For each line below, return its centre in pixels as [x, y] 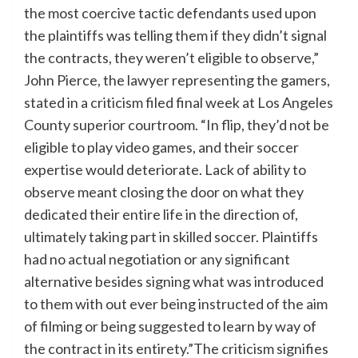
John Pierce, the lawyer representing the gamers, [177, 80]
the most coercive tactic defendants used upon [170, 13]
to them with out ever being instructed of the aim [176, 304]
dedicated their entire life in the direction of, [161, 215]
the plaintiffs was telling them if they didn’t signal [175, 36]
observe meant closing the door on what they [164, 192]
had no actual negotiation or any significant [157, 259]
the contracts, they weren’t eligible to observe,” [171, 58]
